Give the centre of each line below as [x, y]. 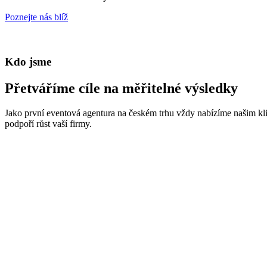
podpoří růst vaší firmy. [48, 124]
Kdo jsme [28, 61]
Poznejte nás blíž [36, 17]
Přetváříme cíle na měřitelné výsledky [121, 88]
